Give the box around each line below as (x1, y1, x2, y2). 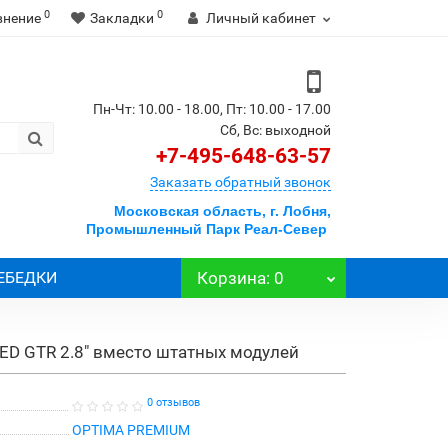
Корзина (197, 268, 266, 288)
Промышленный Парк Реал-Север (86, 221, 327, 237)
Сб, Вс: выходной (220, 122, 331, 138)
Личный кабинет (206, 10, 316, 26)
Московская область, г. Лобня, (114, 203, 331, 219)
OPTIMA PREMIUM (71, 422, 190, 438)
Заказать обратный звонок (150, 174, 331, 190)
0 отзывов (146, 395, 200, 409)
